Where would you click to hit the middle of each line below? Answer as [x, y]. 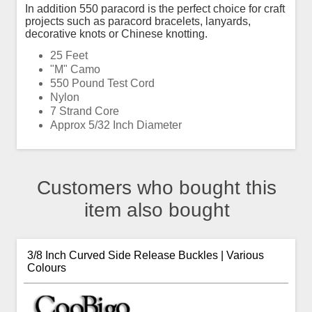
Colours [47, 267]
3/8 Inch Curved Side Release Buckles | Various [146, 255]
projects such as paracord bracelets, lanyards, [138, 21]
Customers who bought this [157, 187]
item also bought [157, 210]
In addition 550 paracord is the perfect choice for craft [155, 8]
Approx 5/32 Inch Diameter [116, 125]
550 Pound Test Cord [102, 83]
